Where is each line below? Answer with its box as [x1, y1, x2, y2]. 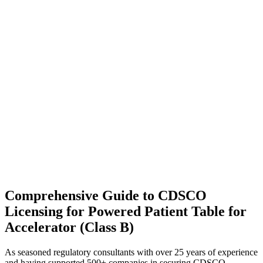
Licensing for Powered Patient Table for [5, 204, 247, 220]
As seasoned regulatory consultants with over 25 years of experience [5, 247, 258, 258]
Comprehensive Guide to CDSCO [5, 188, 207, 204]
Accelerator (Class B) [5, 220, 134, 235]
